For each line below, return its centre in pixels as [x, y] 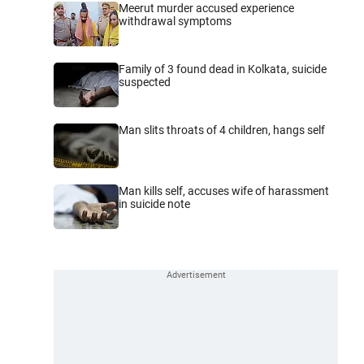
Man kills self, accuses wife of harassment [224, 191]
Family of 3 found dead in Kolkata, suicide [223, 69]
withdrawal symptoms [175, 21]
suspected [145, 82]
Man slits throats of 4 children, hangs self [222, 130]
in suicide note [154, 204]
